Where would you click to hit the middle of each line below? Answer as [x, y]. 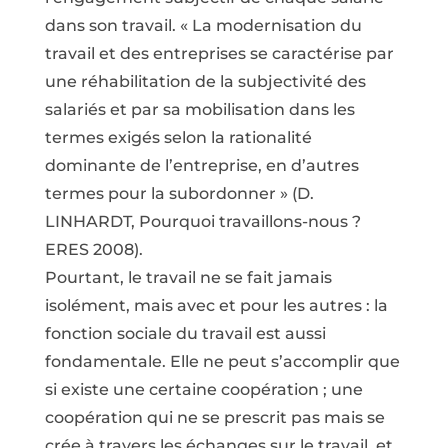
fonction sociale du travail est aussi [185, 333]
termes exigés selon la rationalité [178, 137]
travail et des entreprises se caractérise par [219, 53]
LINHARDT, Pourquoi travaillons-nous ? [202, 221]
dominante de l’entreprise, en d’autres [201, 165]
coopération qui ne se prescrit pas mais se [214, 417]
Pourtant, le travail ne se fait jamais [188, 277]
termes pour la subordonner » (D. [179, 193]
